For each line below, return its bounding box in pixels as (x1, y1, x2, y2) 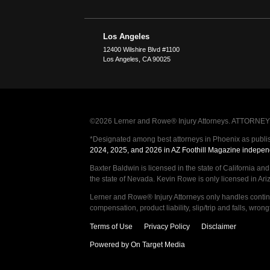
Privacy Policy (143, 222, 190, 231)
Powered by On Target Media (89, 240, 185, 249)
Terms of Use (89, 222, 133, 231)
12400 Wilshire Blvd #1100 (103, 45, 180, 53)
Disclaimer (201, 222, 236, 231)
